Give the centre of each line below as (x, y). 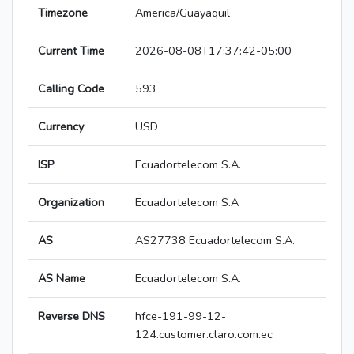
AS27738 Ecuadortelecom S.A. (215, 241)
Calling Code (71, 89)
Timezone (63, 13)
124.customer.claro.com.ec (204, 335)
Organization (71, 203)
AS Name (62, 279)
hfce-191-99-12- (181, 316)
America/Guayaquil (183, 13)
